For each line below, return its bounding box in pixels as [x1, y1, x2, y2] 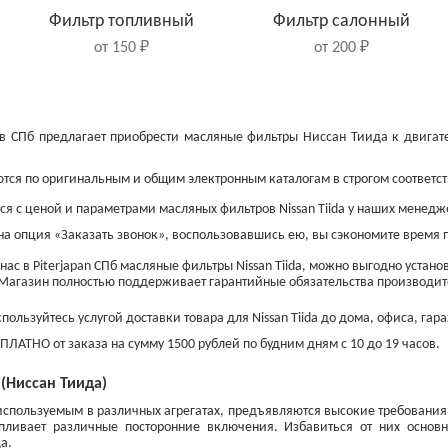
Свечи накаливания [265, 312, 417, 331]
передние [83, 328, 159, 347]
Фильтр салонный [272, 12, 410, 31]
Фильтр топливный [48, 12, 194, 31]
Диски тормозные [51, 312, 191, 331]
